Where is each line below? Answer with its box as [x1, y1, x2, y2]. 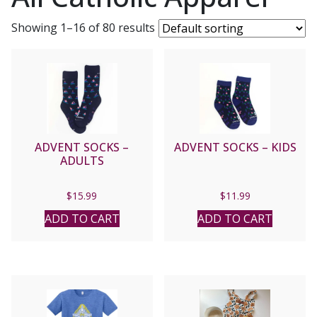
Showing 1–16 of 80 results [11, 19, 155, 35]
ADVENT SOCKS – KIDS [173, 139, 296, 155]
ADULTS [59, 152, 104, 168]
